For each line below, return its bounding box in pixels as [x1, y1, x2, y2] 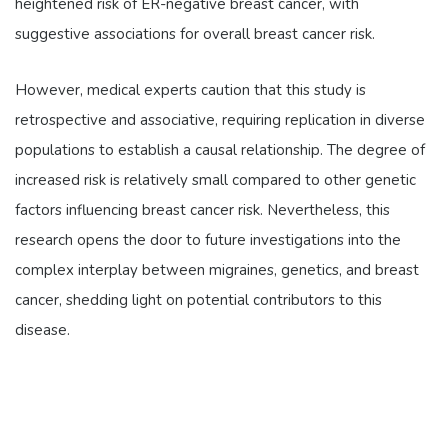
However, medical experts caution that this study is [15, 80, 366, 101]
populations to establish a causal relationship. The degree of [15, 140, 425, 161]
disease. [15, 320, 70, 341]
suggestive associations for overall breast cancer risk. [15, 24, 375, 45]
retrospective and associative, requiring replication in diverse [15, 110, 425, 131]
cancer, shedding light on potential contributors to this [15, 290, 382, 311]
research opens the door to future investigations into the [15, 230, 401, 251]
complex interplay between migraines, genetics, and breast [15, 260, 419, 281]
